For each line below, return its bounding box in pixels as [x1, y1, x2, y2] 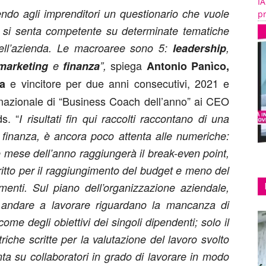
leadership [173, 40, 226, 56]
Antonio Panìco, [146, 58, 229, 74]
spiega [106, 58, 147, 73]
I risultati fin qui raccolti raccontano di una [19, 111, 230, 126]
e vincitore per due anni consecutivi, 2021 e [10, 75, 229, 91]
